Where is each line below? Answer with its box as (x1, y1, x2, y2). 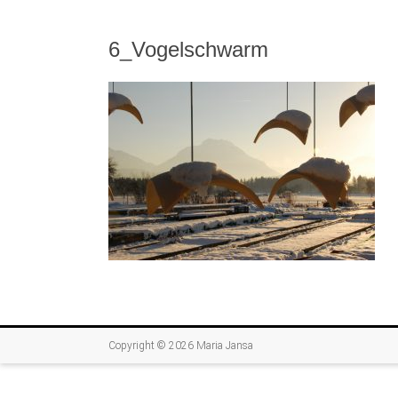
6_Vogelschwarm (108, 36, 268, 61)
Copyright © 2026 (108, 338, 196, 352)
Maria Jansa (196, 338, 253, 352)
